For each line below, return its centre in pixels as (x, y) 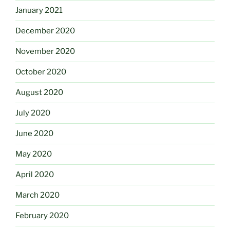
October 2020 (41, 72)
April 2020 (35, 175)
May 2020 (34, 154)
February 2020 (42, 216)
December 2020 (45, 31)
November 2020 (45, 52)
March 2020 (37, 195)
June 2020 (34, 134)
